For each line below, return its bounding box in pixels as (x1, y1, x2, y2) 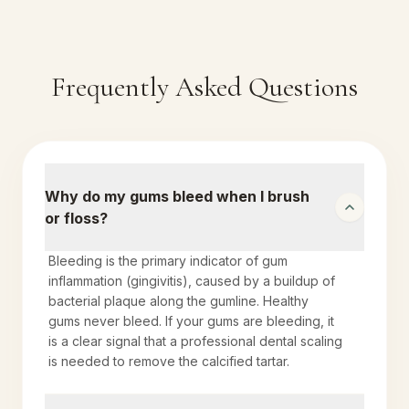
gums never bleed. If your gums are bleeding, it (48, 313, 334, 329)
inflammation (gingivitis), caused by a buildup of (48, 273, 335, 288)
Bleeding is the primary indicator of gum (48, 253, 288, 268)
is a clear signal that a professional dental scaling (48, 333, 342, 349)
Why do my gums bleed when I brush (45, 187, 309, 205)
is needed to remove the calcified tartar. (48, 353, 289, 369)
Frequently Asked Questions (51, 70, 358, 104)
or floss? (45, 209, 108, 227)
